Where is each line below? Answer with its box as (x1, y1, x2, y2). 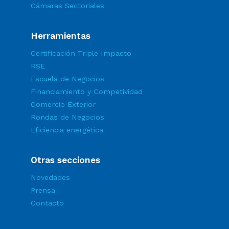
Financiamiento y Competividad (30, 87, 143, 96)
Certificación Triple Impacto (30, 49, 131, 58)
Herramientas (30, 31, 90, 41)
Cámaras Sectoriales (30, 2, 104, 10)
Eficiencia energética (30, 126, 103, 134)
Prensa (30, 186, 55, 195)
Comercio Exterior (30, 100, 96, 109)
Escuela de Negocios (30, 75, 104, 83)
